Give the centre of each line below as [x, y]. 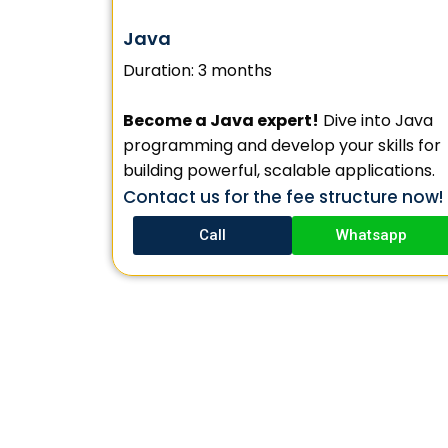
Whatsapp [371, 234]
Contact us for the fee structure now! [283, 196]
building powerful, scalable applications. [279, 170]
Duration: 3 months [197, 70]
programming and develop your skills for [282, 145]
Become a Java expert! [221, 120]
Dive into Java [376, 120]
